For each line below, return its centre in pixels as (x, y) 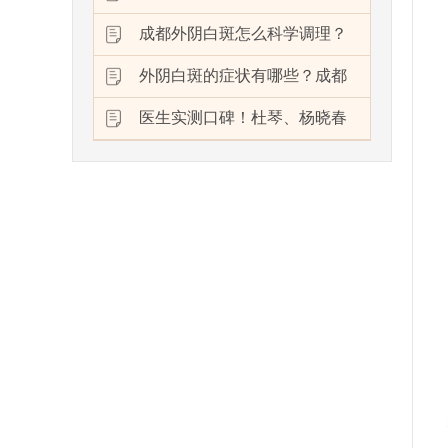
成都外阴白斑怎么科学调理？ (243, 34)
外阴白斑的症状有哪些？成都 (243, 76)
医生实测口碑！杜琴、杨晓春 (243, 118)
